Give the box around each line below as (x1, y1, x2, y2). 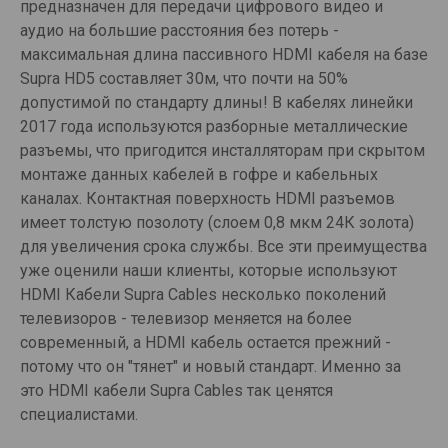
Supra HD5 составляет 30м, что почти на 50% (20, 68, 348, 88)
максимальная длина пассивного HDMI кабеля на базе (20, 44, 428, 64)
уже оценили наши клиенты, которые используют (20, 260, 397, 280)
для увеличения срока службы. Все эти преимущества (20, 236, 427, 256)
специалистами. (20, 404, 138, 424)
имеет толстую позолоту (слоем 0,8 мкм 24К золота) (20, 212, 414, 232)
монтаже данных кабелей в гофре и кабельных (20, 164, 378, 184)
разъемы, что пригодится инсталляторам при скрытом (20, 140, 425, 160)
